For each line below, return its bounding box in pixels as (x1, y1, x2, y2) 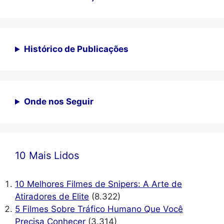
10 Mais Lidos (15, 149, 79, 162)
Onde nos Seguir (24, 96, 94, 107)
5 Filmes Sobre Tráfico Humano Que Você (15, 204, 183, 214)
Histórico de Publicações (24, 44, 129, 54)
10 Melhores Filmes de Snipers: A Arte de (15, 179, 182, 189)
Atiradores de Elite (15, 191, 89, 202)
